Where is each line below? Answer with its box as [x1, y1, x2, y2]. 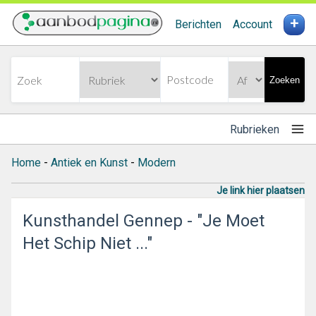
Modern [138, 156, 176, 169]
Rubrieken [230, 122, 279, 136]
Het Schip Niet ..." [23, 233, 152, 253]
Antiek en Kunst [51, 156, 128, 169]
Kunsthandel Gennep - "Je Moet [23, 211, 265, 231]
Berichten [175, 18, 221, 31]
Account [233, 18, 272, 31]
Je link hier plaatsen [217, 185, 305, 196]
